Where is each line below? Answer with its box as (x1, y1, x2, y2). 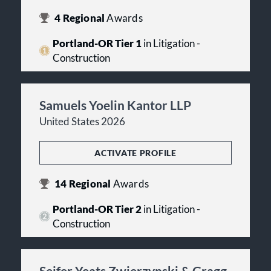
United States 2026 (39, 115, 125, 128)
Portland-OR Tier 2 (52, 203, 142, 215)
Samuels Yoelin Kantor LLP (39, 97, 191, 113)
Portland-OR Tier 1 (52, 37, 142, 50)
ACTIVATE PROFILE (94, 147, 177, 158)
